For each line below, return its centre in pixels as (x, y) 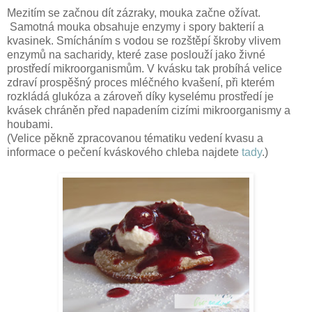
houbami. (30, 124)
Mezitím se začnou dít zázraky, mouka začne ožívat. (134, 13)
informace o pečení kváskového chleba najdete (124, 152)
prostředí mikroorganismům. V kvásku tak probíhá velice (145, 68)
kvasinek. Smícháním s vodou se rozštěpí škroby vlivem (144, 40)
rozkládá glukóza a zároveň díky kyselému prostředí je (140, 96)
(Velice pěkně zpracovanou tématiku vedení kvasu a (135, 138)
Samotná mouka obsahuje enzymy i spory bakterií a (135, 26)
